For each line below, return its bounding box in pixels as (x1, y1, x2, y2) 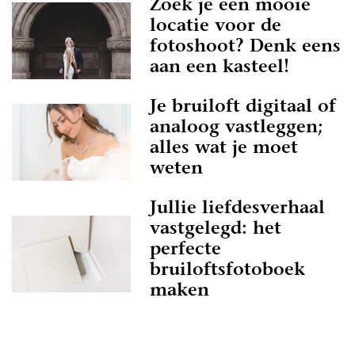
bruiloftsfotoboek (150, 262, 305, 280)
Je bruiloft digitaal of (150, 99, 336, 116)
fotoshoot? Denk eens (150, 39, 341, 56)
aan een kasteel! (150, 59, 289, 77)
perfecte (150, 242, 221, 259)
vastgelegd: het (150, 221, 281, 239)
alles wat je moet (150, 140, 298, 158)
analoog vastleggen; (150, 120, 323, 137)
